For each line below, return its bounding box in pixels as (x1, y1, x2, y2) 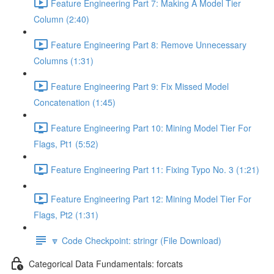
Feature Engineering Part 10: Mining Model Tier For (51, 121, 251, 134)
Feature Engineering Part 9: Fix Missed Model (51, 80, 229, 92)
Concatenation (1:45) (34, 96, 116, 108)
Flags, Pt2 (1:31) (34, 209, 98, 221)
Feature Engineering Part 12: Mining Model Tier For (51, 192, 251, 205)
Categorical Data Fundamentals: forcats (29, 257, 183, 270)
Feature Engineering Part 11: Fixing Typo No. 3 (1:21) (51, 163, 259, 176)
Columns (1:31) (34, 54, 94, 67)
